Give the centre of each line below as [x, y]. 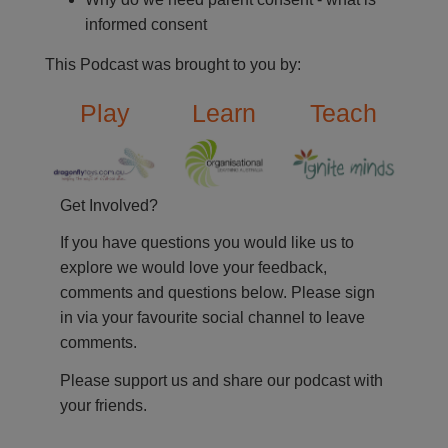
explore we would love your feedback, [193, 268]
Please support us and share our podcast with [221, 380]
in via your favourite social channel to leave [212, 318]
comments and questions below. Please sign [217, 293]
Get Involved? [109, 205]
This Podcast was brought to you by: [173, 64]
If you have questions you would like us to [207, 243]
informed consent [146, 24]
